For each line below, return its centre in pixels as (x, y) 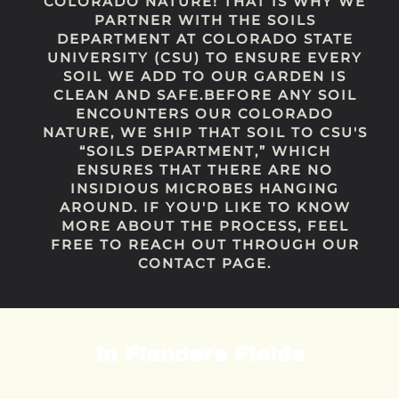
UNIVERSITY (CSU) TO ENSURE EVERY (205, 57)
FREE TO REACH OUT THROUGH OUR (205, 244)
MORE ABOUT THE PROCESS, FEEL (205, 225)
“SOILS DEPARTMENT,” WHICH (205, 151)
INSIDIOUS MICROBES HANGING (205, 188)
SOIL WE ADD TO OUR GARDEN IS (205, 76)
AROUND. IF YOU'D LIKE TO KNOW (205, 207)
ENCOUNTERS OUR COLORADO (205, 113)
